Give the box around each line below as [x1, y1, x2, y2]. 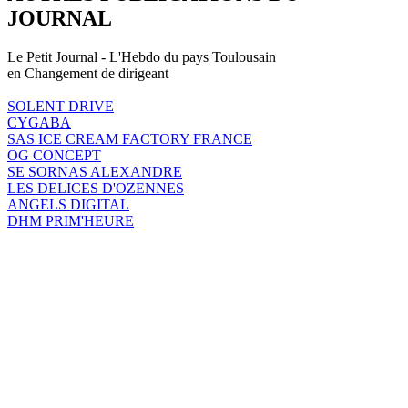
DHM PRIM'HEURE [7, 212, 134, 229]
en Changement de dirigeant [7, 65, 168, 81]
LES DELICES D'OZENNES [7, 179, 184, 196]
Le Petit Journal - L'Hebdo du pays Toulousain [7, 48, 276, 65]
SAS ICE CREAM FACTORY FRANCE [7, 130, 252, 147]
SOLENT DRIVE [7, 97, 114, 114]
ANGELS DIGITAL [7, 196, 129, 212]
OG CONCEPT [7, 147, 101, 163]
